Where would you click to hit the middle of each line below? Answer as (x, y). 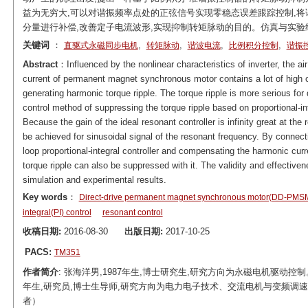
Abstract (40, 64)
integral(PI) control (57, 212)
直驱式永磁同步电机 (101, 45)
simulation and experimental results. (94, 180)
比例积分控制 (253, 45)
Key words (45, 197)
